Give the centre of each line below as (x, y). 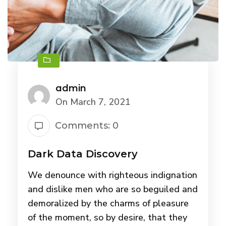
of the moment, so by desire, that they (107, 218)
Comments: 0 (87, 126)
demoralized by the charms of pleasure (108, 204)
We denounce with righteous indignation (112, 175)
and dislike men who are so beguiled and (113, 189)
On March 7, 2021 (93, 102)
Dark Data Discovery (83, 154)
